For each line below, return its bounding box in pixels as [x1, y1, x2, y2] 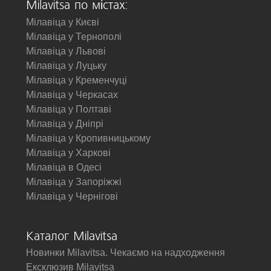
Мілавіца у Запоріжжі [26, 177, 122, 187]
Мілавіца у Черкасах [26, 90, 118, 100]
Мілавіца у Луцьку [26, 60, 106, 71]
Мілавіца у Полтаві [26, 104, 111, 114]
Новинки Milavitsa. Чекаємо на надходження [26, 247, 225, 258]
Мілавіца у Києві [26, 17, 99, 27]
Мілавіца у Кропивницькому [26, 133, 151, 143]
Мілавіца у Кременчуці [26, 75, 127, 85]
